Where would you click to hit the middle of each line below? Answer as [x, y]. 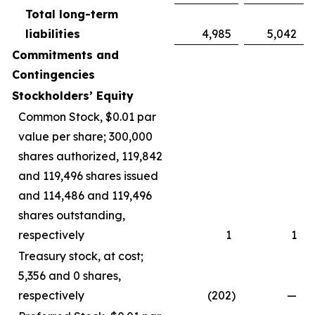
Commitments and [65, 55]
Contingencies [53, 75]
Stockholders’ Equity [73, 96]
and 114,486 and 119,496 [85, 195]
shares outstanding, [72, 215]
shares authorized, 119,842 [90, 156]
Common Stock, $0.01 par [87, 117]
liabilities [53, 34]
